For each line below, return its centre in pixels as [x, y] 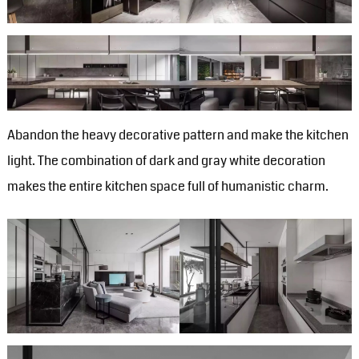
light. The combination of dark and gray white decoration [166, 160]
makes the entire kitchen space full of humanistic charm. [167, 186]
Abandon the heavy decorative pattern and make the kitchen [177, 135]
